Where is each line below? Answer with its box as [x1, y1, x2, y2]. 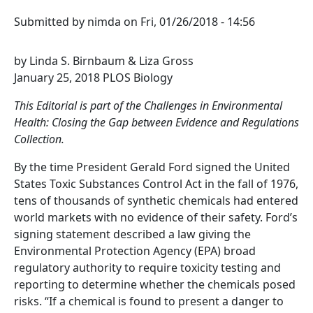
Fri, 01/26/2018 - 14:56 [140, 13, 255, 29]
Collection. [14, 131, 64, 147]
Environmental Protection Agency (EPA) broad [14, 242, 256, 259]
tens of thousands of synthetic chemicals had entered [14, 192, 298, 208]
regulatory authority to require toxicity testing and [14, 259, 281, 275]
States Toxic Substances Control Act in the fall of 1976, [14, 175, 298, 191]
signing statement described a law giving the [14, 226, 251, 242]
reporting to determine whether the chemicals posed [14, 276, 296, 292]
